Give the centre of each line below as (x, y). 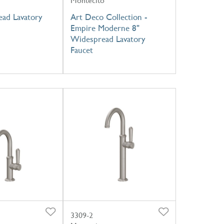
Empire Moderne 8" (105, 28)
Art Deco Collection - (109, 17)
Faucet (81, 50)
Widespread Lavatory (107, 39)
